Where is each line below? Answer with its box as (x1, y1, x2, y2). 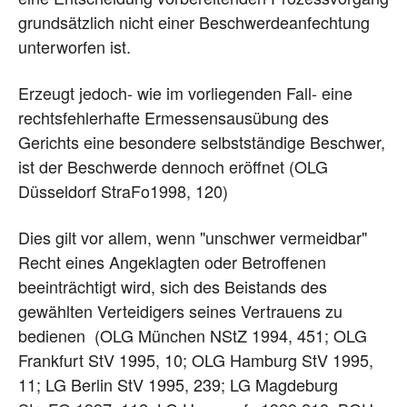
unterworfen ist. (18, 34, 131, 58)
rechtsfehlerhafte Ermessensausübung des (18, 104, 329, 129)
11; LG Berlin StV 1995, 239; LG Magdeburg (18, 372, 338, 396)
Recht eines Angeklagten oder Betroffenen (18, 249, 326, 273)
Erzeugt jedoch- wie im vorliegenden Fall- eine (18, 80, 352, 104)
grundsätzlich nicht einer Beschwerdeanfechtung (18, 9, 370, 34)
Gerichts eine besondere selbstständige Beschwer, (18, 129, 385, 154)
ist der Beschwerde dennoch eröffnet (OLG (18, 154, 328, 178)
